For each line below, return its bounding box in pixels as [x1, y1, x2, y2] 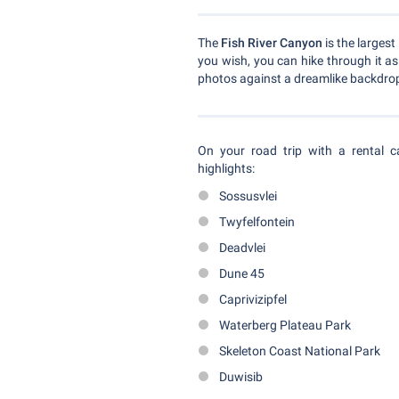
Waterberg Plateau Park [219, 318, 351, 333]
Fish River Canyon [221, 36, 323, 51]
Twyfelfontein [219, 215, 295, 230]
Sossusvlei [219, 189, 277, 204]
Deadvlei [219, 240, 265, 256]
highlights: [198, 161, 255, 176]
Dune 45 [219, 266, 265, 281]
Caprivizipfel [219, 292, 287, 307]
